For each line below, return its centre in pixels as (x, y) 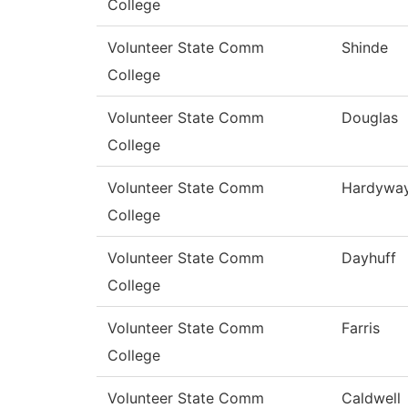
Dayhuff (369, 258)
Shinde (365, 48)
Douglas (370, 118)
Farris (361, 328)
